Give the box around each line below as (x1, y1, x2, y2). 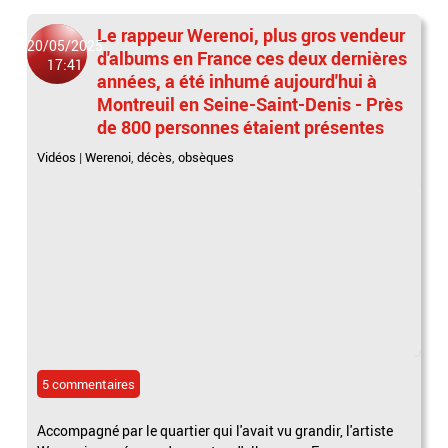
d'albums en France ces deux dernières (97, 46, 408, 70)
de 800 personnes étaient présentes (97, 115, 385, 139)
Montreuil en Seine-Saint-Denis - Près (97, 92, 404, 116)
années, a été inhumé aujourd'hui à (97, 69, 378, 93)
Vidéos (37, 148, 77, 166)
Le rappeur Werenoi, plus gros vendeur (97, 23, 406, 47)
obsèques (178, 148, 235, 166)
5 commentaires (42, 374, 136, 393)
